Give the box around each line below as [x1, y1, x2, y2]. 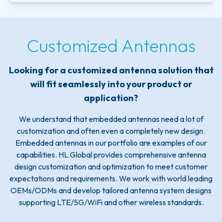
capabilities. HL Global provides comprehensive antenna [16, 150, 206, 160]
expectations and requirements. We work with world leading [9, 173, 213, 184]
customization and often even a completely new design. [17, 126, 205, 136]
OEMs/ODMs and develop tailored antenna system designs [10, 185, 212, 196]
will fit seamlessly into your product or [30, 78, 192, 90]
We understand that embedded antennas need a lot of [18, 114, 204, 124]
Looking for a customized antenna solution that [8, 64, 214, 76]
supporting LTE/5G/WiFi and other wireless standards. [18, 197, 204, 208]
